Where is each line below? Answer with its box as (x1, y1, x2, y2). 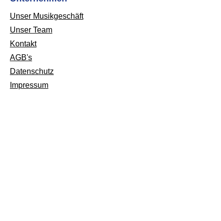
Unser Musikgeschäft (10, 12, 83, 21)
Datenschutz (10, 67, 54, 76)
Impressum (10, 81, 48, 90)
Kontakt (10, 39, 37, 48)
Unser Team (10, 26, 52, 35)
